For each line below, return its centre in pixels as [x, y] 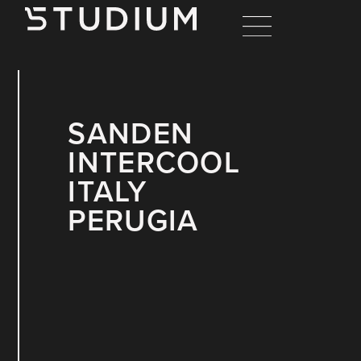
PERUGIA [133, 219]
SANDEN [131, 132]
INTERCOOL [154, 161]
